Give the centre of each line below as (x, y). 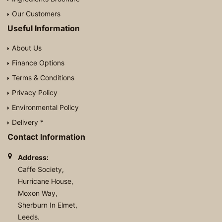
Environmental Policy (45, 108)
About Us (27, 48)
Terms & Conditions (43, 78)
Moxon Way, (37, 193)
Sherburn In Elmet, (47, 205)
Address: (33, 158)
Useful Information (44, 28)
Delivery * (28, 122)
